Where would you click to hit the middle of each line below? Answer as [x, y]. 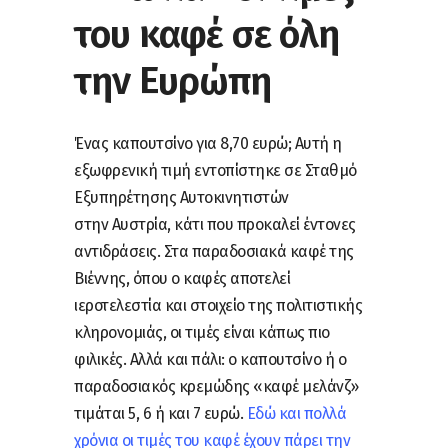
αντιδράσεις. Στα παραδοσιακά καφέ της [214, 251]
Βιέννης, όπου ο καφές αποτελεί [182, 278]
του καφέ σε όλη [206, 33]
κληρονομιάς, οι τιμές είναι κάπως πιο [202, 332]
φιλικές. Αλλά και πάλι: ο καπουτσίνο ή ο [210, 359]
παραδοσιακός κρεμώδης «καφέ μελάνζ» [216, 386]
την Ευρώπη [172, 80]
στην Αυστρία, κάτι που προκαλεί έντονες [215, 224]
